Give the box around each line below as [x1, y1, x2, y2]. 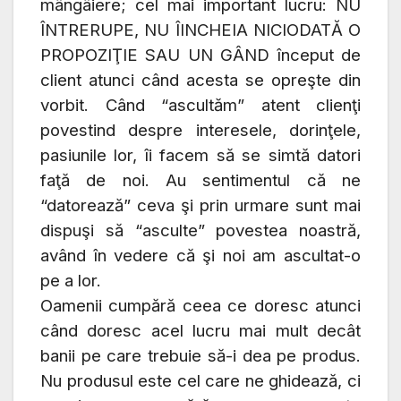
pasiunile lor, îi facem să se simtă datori [40, 145, 361, 166]
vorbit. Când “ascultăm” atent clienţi [40, 95, 361, 116]
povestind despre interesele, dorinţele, [40, 120, 361, 141]
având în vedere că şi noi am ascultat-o [40, 245, 361, 267]
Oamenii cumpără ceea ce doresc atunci [40, 295, 361, 317]
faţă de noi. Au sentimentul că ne [40, 170, 361, 192]
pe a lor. [40, 270, 101, 292]
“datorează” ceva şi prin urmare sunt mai [40, 195, 361, 217]
